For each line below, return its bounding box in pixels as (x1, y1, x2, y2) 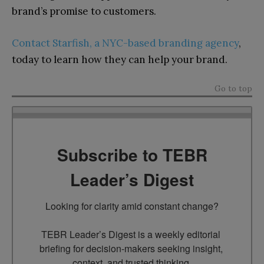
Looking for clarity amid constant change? (45, 199, 219, 213)
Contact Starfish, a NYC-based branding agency (12, 37, 239, 50)
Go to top (214, 83, 252, 94)
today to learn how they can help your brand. (12, 53, 227, 67)
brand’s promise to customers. (12, 5, 156, 18)
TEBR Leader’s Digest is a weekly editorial (41, 227, 220, 241)
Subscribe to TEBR (57, 143, 207, 167)
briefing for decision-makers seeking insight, (39, 242, 223, 255)
